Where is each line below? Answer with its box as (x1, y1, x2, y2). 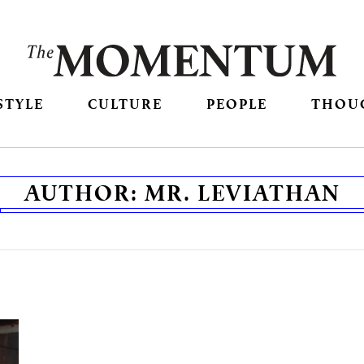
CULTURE (87, 94, 162, 114)
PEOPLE (206, 94, 268, 114)
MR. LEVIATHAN (144, 178, 340, 208)
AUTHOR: (24, 178, 145, 208)
